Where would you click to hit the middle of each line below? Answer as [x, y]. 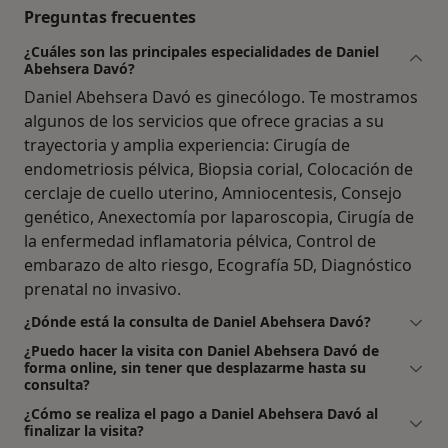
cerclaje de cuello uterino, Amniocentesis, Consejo [213, 192]
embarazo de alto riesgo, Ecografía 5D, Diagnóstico [218, 264]
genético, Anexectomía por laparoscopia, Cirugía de [219, 216]
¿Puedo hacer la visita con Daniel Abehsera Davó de [201, 350]
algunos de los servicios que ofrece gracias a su [204, 120]
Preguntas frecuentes [110, 16]
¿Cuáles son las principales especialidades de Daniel [201, 51]
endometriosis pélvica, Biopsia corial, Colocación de [218, 168]
